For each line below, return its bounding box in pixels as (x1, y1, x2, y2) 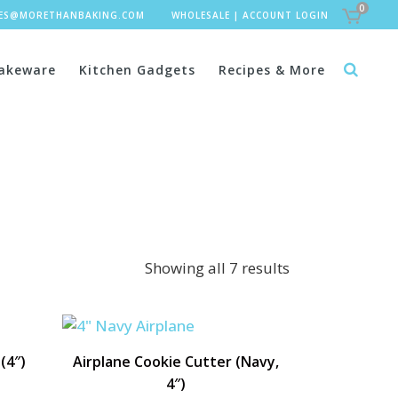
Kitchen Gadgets (79, 61, 195, 78)
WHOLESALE (171, 9, 230, 21)
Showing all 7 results (145, 258, 290, 278)
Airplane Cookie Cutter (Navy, (72, 352, 279, 371)
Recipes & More (219, 61, 325, 78)
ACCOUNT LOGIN (242, 9, 329, 21)
